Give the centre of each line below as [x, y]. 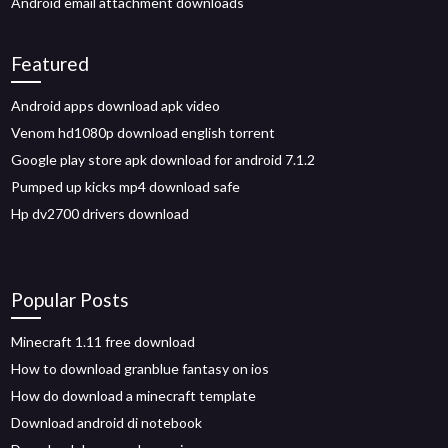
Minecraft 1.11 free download [103, 341]
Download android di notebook [107, 422]
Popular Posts [70, 299]
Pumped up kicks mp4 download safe [126, 186]
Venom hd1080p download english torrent [143, 132]
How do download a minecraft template [134, 395]
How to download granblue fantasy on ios [140, 368]
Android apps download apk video [116, 105]
